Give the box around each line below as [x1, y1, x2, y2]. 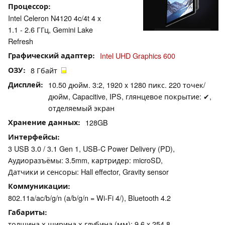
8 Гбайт [31, 65, 61, 76]
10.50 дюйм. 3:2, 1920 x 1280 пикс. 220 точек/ [48, 79, 205, 90]
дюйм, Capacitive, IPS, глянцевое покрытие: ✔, [48, 91, 211, 102]
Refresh [8, 36, 33, 47]
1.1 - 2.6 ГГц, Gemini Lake [8, 24, 93, 35]
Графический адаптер [8, 50, 92, 61]
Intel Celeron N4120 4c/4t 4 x [8, 13, 101, 24]
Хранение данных [8, 117, 78, 128]
